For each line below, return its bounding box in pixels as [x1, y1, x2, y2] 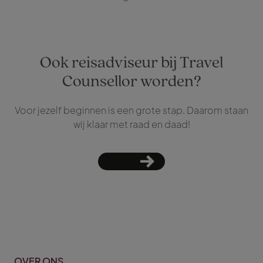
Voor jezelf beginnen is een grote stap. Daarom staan [15, 104, 248, 117]
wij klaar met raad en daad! [73, 118, 190, 131]
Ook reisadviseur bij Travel [40, 50, 223, 73]
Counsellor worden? [62, 69, 201, 92]
